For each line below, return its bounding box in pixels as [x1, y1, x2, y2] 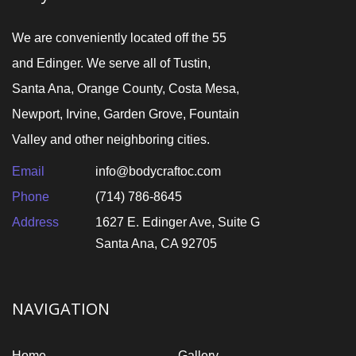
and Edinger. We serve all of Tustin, [12, 56, 211, 70]
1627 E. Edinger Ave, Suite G [95, 215, 260, 229]
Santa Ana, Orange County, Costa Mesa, [12, 82, 239, 95]
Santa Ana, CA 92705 [95, 237, 217, 250]
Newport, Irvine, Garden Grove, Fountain [12, 107, 239, 121]
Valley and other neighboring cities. [12, 133, 210, 146]
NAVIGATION [12, 298, 110, 319]
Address [12, 215, 59, 229]
